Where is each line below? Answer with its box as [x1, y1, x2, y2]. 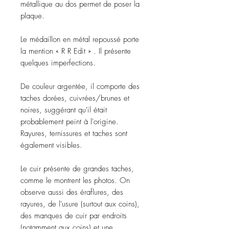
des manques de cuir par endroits [20, 211, 127, 221]
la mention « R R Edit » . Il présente [20, 46, 131, 56]
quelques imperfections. [20, 58, 96, 68]
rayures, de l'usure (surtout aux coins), [20, 199, 140, 209]
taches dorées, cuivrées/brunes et [20, 93, 129, 103]
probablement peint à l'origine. [20, 117, 119, 127]
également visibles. [20, 140, 82, 150]
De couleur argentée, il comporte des [20, 81, 140, 91]
